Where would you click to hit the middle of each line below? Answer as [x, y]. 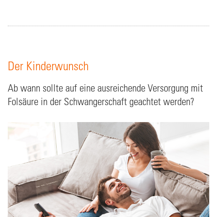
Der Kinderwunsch [55, 66]
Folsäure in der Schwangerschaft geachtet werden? [101, 101]
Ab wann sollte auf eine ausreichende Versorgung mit [105, 88]
